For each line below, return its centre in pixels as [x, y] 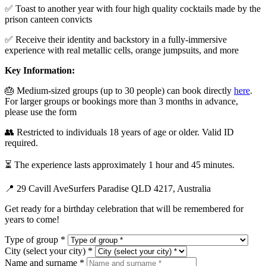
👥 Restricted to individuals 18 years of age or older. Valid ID [119, 132]
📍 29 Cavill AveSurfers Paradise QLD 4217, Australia [108, 189]
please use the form [41, 112]
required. [21, 143]
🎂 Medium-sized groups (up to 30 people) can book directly [119, 91]
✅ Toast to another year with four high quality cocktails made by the [133, 9]
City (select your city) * [50, 251]
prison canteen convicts [48, 20]
